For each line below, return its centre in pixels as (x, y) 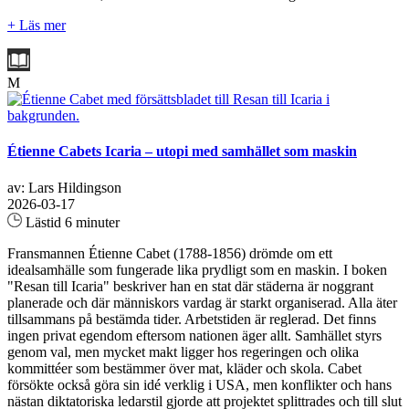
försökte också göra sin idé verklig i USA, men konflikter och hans (199, 384)
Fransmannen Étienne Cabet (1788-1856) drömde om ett (170, 253)
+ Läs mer (37, 26)
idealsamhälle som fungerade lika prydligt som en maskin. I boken (197, 269)
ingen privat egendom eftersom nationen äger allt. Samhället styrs (194, 335)
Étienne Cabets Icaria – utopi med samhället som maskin (182, 152)
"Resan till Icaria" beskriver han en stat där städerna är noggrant (190, 286)
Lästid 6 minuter (71, 222)
